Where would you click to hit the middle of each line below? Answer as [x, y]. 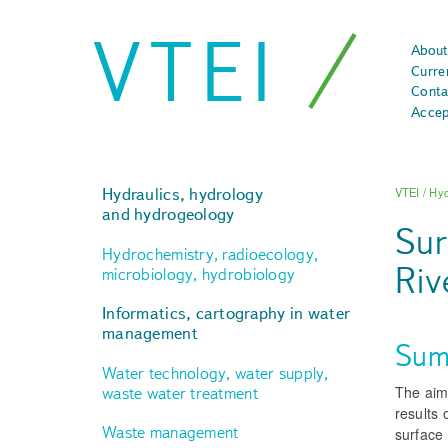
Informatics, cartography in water [226, 313]
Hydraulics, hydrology [182, 194]
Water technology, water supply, [215, 372]
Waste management [170, 432]
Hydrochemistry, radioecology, [210, 253]
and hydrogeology [168, 214]
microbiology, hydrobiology [199, 273]
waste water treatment [180, 392]
